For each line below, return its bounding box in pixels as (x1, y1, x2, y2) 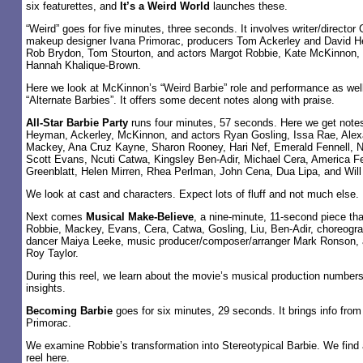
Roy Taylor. (26, 247, 79, 259)
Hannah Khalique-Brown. (26, 59, 141, 71)
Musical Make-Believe (86, 211, 194, 223)
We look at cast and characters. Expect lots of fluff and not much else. (26, 188, 359, 200)
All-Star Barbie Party (26, 117, 128, 129)
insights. (26, 282, 66, 294)
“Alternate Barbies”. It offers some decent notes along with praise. (26, 94, 335, 106)
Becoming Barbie (26, 305, 113, 317)
